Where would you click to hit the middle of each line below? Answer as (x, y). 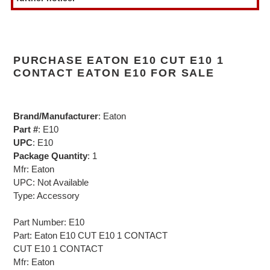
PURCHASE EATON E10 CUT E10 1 (119, 61)
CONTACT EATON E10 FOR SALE (114, 73)
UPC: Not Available (51, 182)
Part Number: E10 (49, 222)
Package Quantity (50, 155)
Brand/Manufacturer (56, 116)
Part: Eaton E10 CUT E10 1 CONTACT (90, 235)
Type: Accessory (46, 195)
